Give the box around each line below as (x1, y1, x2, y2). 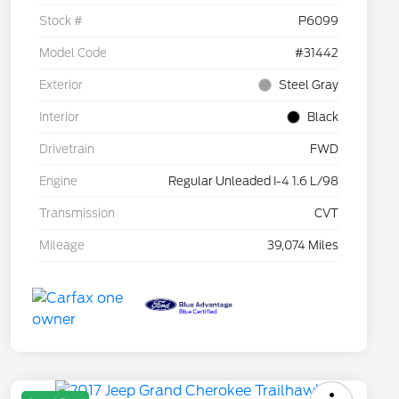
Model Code (39, 45, 107, 60)
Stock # (39, 13, 83, 28)
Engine (39, 174, 77, 188)
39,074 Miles (267, 238, 338, 252)
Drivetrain (39, 142, 94, 156)
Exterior (39, 77, 83, 92)
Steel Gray (279, 77, 338, 92)
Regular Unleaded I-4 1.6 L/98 (168, 174, 338, 188)
